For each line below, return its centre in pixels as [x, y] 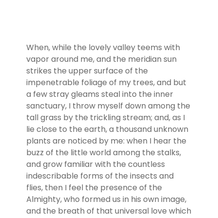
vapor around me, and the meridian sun [101, 59]
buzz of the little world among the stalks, [103, 152]
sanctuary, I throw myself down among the [108, 106]
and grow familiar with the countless [95, 164]
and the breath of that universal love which [109, 211]
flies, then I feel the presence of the [94, 187]
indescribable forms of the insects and [100, 176]
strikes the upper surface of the [87, 71]
